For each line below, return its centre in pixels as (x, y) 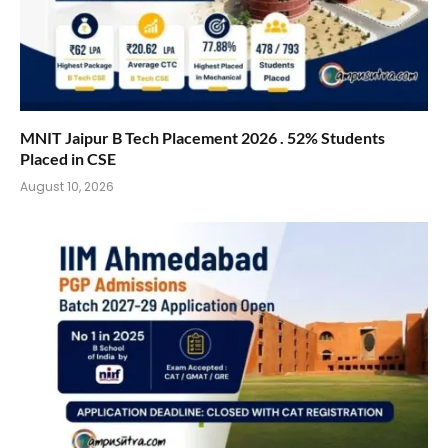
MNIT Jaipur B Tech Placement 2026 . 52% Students (202, 138)
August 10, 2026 (67, 187)
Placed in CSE (68, 159)
